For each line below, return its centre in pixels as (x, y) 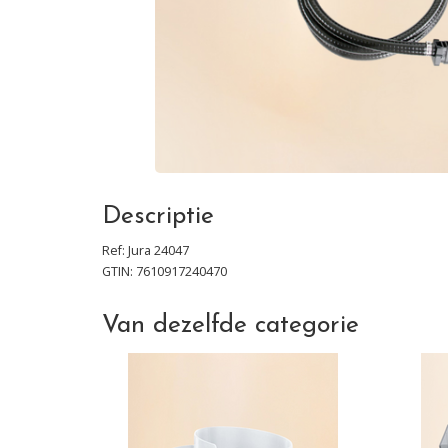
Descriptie (158, 216)
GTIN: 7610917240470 (164, 271)
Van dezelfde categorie (230, 325)
